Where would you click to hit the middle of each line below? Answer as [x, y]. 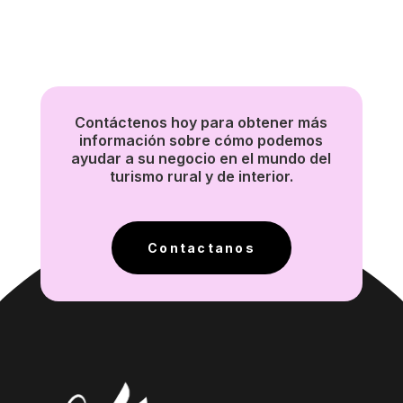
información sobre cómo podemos [201, 140]
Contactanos [201, 247]
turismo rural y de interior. [201, 176]
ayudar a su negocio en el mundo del [201, 158]
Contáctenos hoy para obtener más [201, 122]
